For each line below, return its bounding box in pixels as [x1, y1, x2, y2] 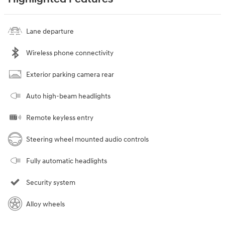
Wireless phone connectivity [26, 48, 114, 57]
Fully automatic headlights [26, 156, 107, 165]
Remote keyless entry [26, 113, 93, 122]
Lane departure [26, 27, 74, 36]
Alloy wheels [26, 199, 65, 208]
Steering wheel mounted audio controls [26, 135, 149, 144]
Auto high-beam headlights [26, 91, 110, 100]
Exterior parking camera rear [26, 70, 114, 79]
